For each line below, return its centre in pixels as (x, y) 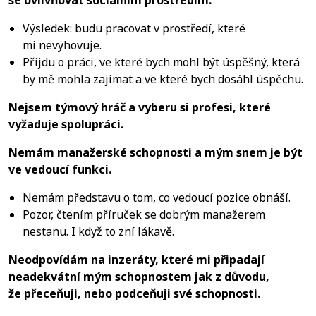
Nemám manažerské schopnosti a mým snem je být (156, 152)
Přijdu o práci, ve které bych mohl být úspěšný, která (161, 62)
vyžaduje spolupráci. (66, 124)
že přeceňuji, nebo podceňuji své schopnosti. (134, 293)
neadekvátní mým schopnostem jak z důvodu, (139, 276)
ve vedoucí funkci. (60, 169)
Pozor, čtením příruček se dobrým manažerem (144, 214)
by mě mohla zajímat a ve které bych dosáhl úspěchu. (163, 79)
